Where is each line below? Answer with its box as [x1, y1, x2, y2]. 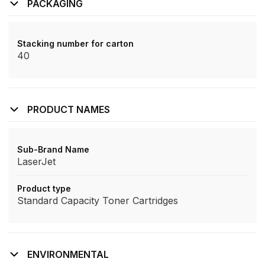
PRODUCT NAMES [27, 104, 110, 115]
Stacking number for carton [17, 38, 134, 49]
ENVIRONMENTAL [27, 248, 109, 260]
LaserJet [17, 156, 56, 167]
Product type [17, 183, 71, 193]
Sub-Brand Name [17, 144, 89, 154]
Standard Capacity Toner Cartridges [17, 195, 178, 206]
